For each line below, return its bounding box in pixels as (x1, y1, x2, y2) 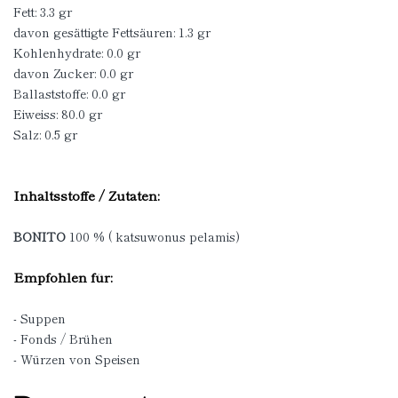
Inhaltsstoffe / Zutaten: (13, 186, 160, 204)
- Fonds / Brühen (13, 330, 113, 347)
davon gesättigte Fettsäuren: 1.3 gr (13, 23, 211, 41)
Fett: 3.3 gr (13, 3, 72, 20)
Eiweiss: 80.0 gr (13, 105, 102, 123)
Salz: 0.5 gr (13, 125, 77, 143)
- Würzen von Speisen (13, 350, 140, 368)
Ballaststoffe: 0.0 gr (13, 84, 125, 102)
